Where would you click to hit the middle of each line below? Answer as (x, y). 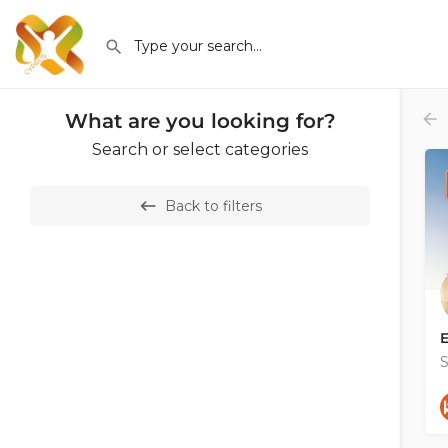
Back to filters (213, 206)
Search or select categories (200, 149)
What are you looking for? (200, 121)
